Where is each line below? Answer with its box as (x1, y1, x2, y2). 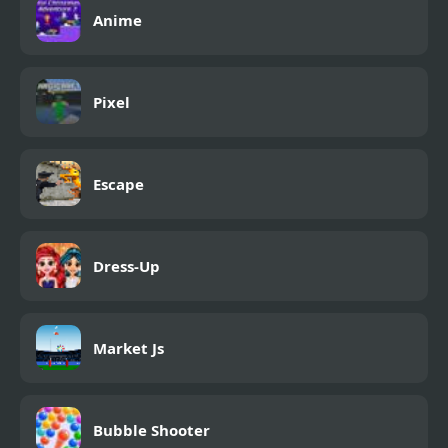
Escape (93, 173, 144, 194)
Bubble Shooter (93, 419, 210, 440)
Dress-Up (93, 255, 160, 276)
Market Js (93, 337, 164, 358)
